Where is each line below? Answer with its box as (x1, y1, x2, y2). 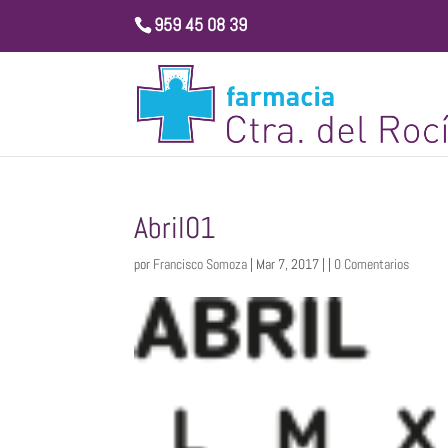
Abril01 (134, 209, 217, 247)
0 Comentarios (334, 255, 410, 273)
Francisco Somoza (153, 255, 248, 273)
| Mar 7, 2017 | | (247, 255, 335, 273)
